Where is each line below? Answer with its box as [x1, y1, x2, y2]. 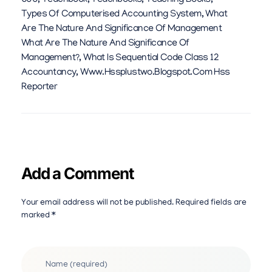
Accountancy [21, 67, 76, 79]
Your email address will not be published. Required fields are [21, 199, 246, 208]
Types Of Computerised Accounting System [21, 9, 202, 21]
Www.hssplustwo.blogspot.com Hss [80, 67, 230, 79]
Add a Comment [21, 163, 134, 183]
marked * [21, 211, 56, 221]
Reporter [21, 82, 58, 93]
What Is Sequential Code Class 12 [83, 53, 219, 64]
